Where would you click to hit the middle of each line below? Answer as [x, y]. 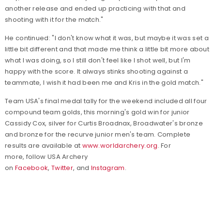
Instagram [108, 168]
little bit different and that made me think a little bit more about [107, 49]
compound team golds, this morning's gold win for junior [97, 112]
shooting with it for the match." [54, 20]
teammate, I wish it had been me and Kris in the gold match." [104, 83]
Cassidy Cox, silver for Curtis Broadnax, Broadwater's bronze [104, 123]
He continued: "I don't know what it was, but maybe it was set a [107, 38]
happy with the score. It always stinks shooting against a [97, 71]
